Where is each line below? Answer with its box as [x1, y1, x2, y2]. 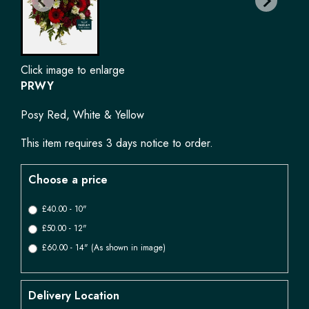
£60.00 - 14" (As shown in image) [42, 241, 166, 254]
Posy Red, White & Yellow [21, 106, 144, 123]
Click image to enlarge [21, 62, 125, 79]
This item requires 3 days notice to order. [21, 135, 213, 152]
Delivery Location [28, 287, 119, 303]
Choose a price [28, 171, 108, 188]
